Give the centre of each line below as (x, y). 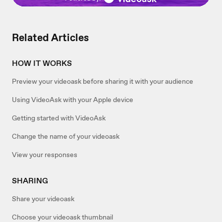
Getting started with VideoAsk (59, 118)
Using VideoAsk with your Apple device (73, 100)
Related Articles (50, 38)
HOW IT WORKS (42, 63)
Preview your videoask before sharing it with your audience (103, 82)
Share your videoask (43, 199)
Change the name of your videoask (66, 137)
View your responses (45, 155)
